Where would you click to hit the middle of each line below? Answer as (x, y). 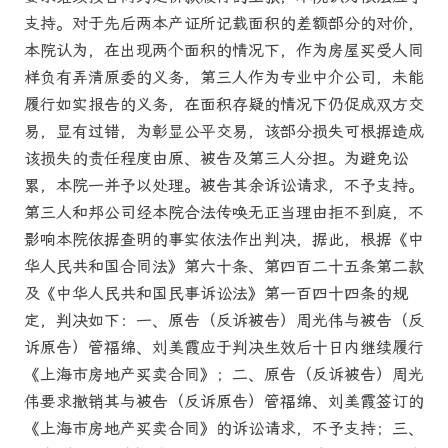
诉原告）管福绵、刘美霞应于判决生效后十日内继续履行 (224, 348)
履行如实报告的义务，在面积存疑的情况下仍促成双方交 (224, 105)
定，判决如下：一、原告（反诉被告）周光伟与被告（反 (224, 321)
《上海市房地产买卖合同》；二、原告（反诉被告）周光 (224, 375)
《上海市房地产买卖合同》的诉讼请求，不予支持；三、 (224, 429)
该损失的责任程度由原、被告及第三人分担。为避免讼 (216, 159)
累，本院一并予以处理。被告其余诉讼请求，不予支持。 (224, 186)
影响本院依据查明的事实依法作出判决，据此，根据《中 (224, 240)
